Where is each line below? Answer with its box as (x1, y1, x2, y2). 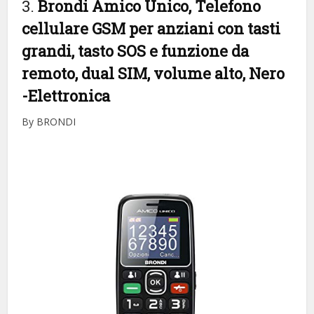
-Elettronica (22, 85, 111, 106)
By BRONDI (22, 114, 76, 128)
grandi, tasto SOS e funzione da (22, 40, 250, 61)
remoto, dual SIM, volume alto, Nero (22, 62, 285, 83)
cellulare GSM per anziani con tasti (22, 18, 281, 39)
